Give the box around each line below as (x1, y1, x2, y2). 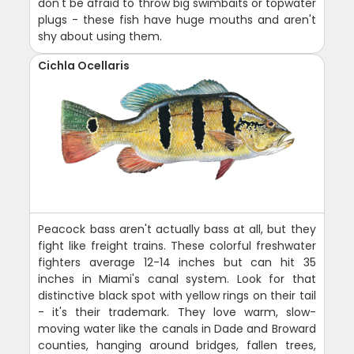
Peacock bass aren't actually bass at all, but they (38, 221, 316, 238)
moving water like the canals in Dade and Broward (38, 321, 316, 337)
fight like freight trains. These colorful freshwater (38, 238, 316, 254)
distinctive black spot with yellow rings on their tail (38, 288, 316, 304)
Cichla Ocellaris (38, 58, 130, 74)
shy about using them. (38, 28, 163, 45)
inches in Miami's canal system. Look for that (38, 271, 316, 288)
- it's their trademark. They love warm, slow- (38, 304, 316, 321)
